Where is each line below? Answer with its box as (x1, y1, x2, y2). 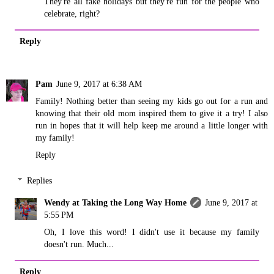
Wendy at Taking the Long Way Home (44, 197, 187, 207)
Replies (27, 175, 53, 185)
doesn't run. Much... (44, 239, 114, 249)
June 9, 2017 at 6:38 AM (56, 79, 142, 89)
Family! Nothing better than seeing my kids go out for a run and (35, 96, 268, 106)
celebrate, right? (44, 9, 100, 19)
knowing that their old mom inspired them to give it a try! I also (35, 108, 268, 119)
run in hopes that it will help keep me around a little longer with (35, 120, 268, 131)
